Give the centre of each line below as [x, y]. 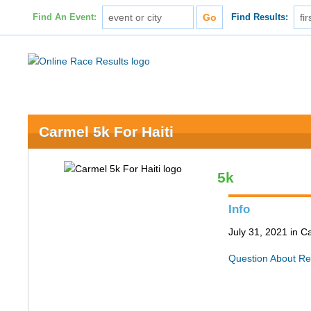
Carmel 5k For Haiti [107, 132]
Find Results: [260, 17]
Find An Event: [64, 17]
